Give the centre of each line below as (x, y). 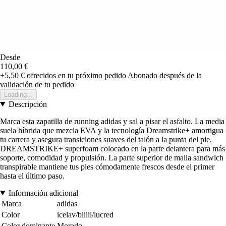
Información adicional (43, 193)
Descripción (27, 104)
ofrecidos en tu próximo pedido (75, 75)
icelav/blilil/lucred (85, 214)
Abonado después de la (165, 75)
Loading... (18, 94)
